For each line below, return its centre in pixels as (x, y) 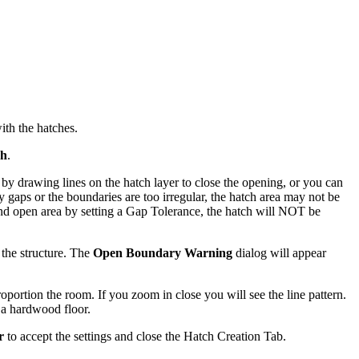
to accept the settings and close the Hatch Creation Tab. (145, 336)
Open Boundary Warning (163, 252)
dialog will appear (279, 252)
